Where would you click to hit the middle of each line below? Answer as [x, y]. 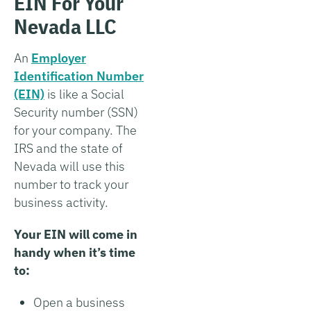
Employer [59, 58]
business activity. [61, 202]
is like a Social [84, 94]
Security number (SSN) [76, 112]
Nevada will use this [69, 166]
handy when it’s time [75, 252]
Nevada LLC [65, 26]
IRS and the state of [68, 148]
